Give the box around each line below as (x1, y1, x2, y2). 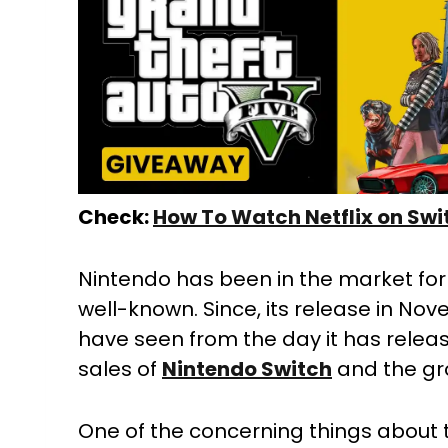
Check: (78, 202, 153, 231)
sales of (78, 354, 162, 383)
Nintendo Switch (162, 354, 332, 383)
